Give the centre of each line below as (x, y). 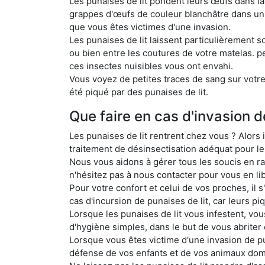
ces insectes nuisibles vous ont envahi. (151, 66)
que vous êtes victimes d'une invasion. (150, 27)
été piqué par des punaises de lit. (139, 92)
